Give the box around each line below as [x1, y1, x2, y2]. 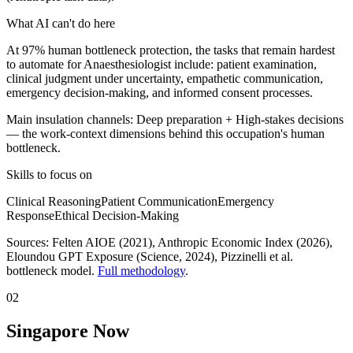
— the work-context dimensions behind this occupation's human [6, 126, 325, 140]
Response [6, 208, 54, 222]
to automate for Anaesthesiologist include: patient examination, [6, 57, 317, 71]
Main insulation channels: [6, 112, 136, 126]
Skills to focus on [6, 167, 92, 181]
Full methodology [98, 263, 185, 277]
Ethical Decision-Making [54, 208, 179, 222]
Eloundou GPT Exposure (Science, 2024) [6, 249, 214, 263]
